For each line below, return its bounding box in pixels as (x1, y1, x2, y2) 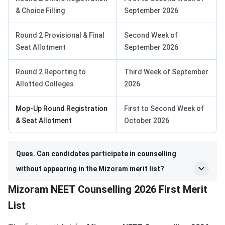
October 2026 (124, 117, 169, 125)
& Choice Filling (16, 7, 65, 15)
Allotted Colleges (16, 80, 74, 88)
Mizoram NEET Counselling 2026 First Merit (8, 183, 207, 196)
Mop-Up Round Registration (16, 104, 107, 113)
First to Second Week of (124, 104, 204, 113)
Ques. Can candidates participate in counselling (16, 150, 176, 158)
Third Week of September (124, 68, 208, 76)
